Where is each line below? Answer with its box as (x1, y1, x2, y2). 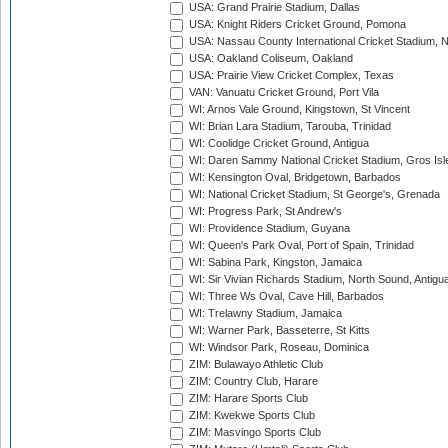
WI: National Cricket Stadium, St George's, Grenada (186, 188, 440, 201)
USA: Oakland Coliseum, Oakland (186, 52, 353, 65)
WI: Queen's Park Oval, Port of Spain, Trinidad (186, 239, 414, 252)
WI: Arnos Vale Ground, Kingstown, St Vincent (186, 103, 410, 116)
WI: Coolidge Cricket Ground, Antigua (186, 137, 369, 150)
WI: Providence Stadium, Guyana (186, 222, 350, 235)
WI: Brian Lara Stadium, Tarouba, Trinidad (186, 120, 391, 133)
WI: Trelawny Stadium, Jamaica (186, 307, 342, 320)
